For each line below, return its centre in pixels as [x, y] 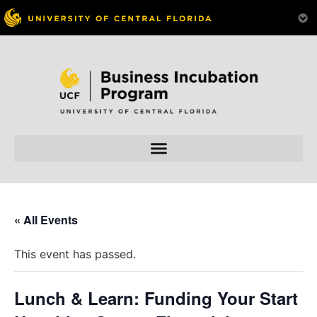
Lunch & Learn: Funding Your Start [156, 298]
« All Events [46, 219]
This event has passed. [75, 254]
